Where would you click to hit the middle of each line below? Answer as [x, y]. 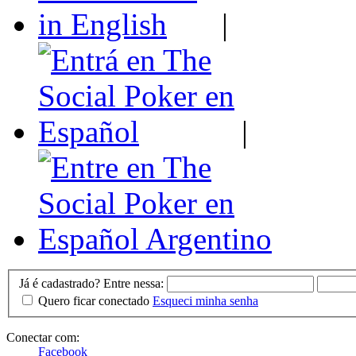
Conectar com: [43, 337]
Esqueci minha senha [205, 300]
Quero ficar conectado [94, 300]
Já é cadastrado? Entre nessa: [91, 283]
